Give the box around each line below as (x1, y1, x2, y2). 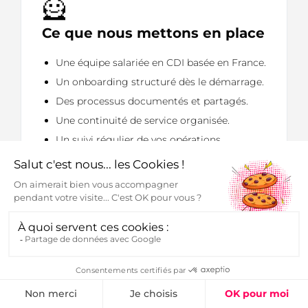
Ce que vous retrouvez (42, 250, 206, 267)
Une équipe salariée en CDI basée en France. (56, 56, 266, 69)
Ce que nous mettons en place (42, 25, 265, 42)
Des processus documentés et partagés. (56, 95, 248, 108)
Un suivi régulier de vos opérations (56, 133, 221, 146)
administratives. (56, 153, 131, 166)
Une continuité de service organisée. (56, 114, 230, 127)
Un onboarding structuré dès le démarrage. (56, 76, 264, 89)
